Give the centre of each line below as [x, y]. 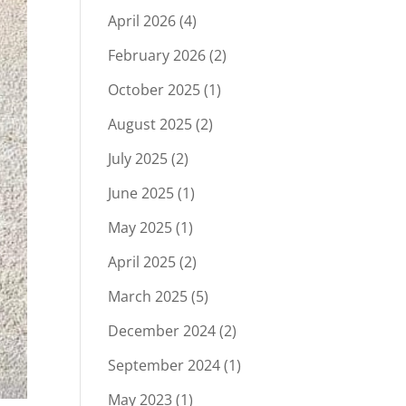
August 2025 [150, 124]
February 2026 [157, 55]
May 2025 [140, 227]
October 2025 [155, 90]
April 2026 [142, 21]
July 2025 [138, 159]
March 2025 [148, 296]
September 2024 [164, 365]
